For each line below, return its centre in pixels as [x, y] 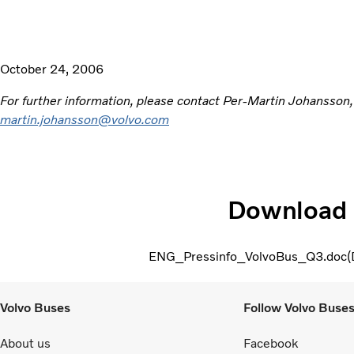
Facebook [271, 344]
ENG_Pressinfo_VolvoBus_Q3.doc [248, 256]
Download [287, 211]
